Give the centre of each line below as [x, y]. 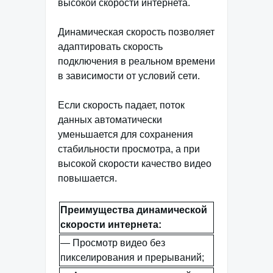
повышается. [87, 178]
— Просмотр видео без [113, 243]
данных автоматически [110, 120]
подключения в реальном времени [136, 61]
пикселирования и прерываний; [132, 257]
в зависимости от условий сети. [129, 76]
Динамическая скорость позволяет [136, 32]
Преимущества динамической [134, 210]
